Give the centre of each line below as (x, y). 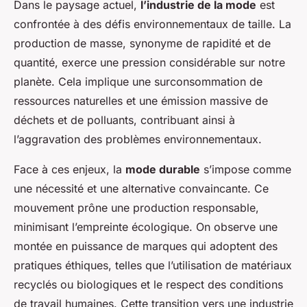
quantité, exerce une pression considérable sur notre (149, 62)
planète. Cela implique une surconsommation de (138, 81)
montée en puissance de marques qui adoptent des (146, 246)
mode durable (163, 169)
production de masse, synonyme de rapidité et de (142, 43)
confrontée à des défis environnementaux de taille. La (152, 24)
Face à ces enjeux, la (70, 169)
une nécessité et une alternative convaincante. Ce (141, 188)
